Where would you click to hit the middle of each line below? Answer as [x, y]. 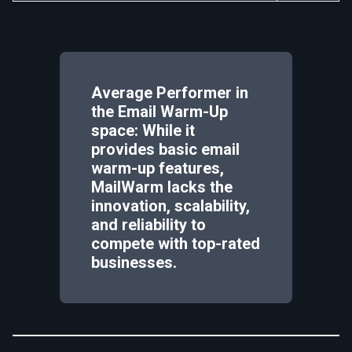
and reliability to [148, 224]
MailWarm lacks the [162, 187]
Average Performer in [170, 92]
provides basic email [165, 149]
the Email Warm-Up [159, 111]
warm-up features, [158, 168]
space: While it [143, 130]
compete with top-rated [176, 243]
